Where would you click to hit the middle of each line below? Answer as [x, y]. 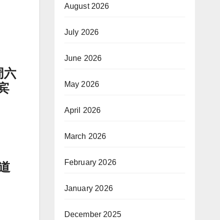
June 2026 [83, 58]
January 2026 [88, 189]
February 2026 [90, 163]
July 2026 [82, 32]
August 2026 [87, 6]
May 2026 [82, 84]
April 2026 [82, 110]
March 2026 [85, 137]
